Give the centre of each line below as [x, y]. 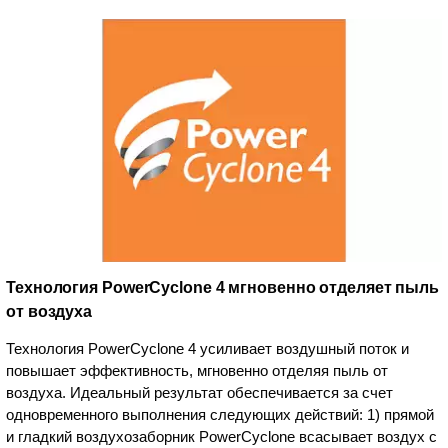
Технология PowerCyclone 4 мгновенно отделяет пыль [223, 287]
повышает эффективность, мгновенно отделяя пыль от [197, 370]
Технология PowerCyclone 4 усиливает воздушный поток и [207, 348]
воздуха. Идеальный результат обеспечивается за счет [199, 392]
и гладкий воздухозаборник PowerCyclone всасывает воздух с [221, 436]
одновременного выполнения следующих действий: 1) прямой [220, 414]
